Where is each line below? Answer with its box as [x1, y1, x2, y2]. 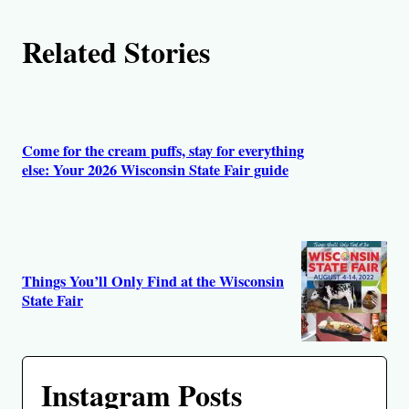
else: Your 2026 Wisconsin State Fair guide [22, 159, 288, 182]
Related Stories [22, 29, 210, 73]
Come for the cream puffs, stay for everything [22, 140, 304, 163]
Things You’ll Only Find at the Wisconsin [22, 269, 284, 292]
